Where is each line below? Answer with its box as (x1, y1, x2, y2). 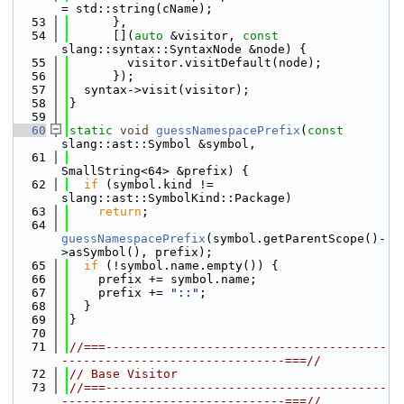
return (98, 205, 142, 218)
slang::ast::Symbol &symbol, (61, 137, 256, 151)
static (69, 124, 113, 137)
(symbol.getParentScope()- (206, 232, 386, 245)
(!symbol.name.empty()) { (98, 259, 279, 272)
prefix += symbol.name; (69, 272, 257, 286)
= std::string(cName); (61, 2, 213, 15)
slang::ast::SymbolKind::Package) (61, 191, 292, 205)
